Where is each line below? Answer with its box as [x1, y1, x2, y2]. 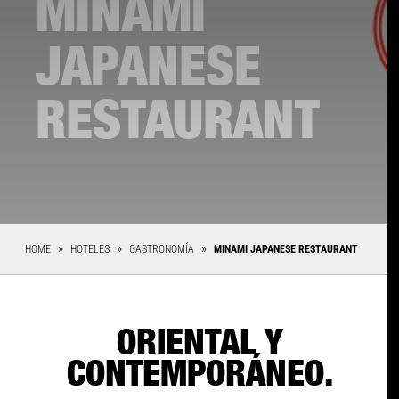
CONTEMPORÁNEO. [66, 356, 333, 393]
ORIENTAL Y [116, 325, 283, 362]
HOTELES [70, 243, 112, 256]
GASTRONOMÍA [129, 243, 197, 256]
